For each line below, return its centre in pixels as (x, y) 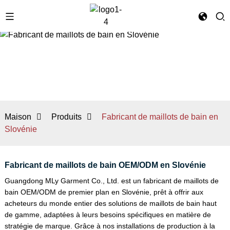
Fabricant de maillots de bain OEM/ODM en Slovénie (105, 165)
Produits (66, 117)
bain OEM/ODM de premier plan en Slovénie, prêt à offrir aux (104, 192)
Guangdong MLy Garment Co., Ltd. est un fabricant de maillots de (111, 181)
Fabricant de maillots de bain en (160, 117)
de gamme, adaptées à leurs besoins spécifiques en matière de (108, 215)
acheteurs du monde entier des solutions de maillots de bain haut (110, 203)
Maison (18, 117)
